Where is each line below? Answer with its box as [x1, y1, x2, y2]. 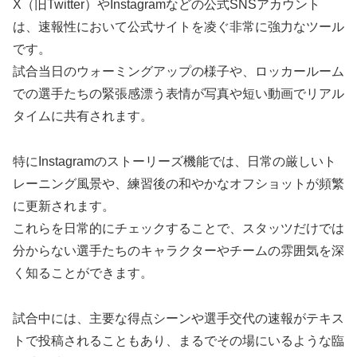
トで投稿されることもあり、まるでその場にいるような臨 [13, 334, 344, 348]
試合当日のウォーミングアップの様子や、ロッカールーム [13, 65, 344, 79]
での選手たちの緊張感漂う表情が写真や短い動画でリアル [13, 87, 344, 101]
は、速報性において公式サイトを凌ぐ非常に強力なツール [13, 20, 344, 34]
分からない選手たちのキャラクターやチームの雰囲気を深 [13, 244, 344, 258]
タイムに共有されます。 [13, 109, 153, 124]
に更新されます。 [13, 199, 115, 214]
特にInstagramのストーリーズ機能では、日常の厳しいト [13, 155, 336, 169]
